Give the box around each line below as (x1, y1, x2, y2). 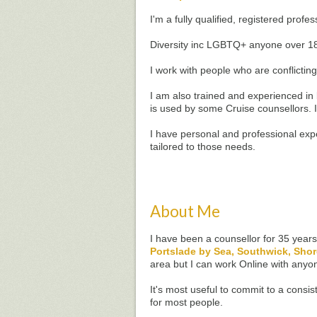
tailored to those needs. (150, 141, 255, 152)
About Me (150, 202, 220, 221)
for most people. (150, 296, 223, 308)
